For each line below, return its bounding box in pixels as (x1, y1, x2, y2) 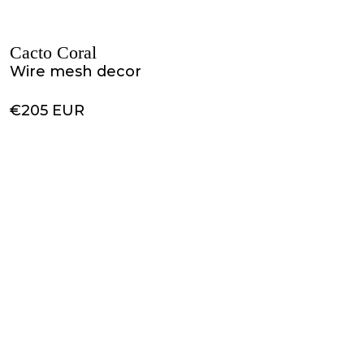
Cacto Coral (10, 42, 97, 63)
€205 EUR (10, 102, 84, 119)
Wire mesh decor (10, 63, 141, 80)
